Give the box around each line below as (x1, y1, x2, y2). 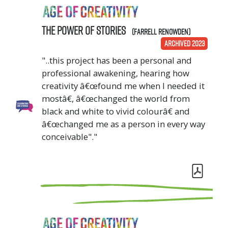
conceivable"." (42, 130, 97, 142)
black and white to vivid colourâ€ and (42, 105, 190, 117)
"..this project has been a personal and (42, 54, 192, 66)
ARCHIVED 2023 (164, 38, 205, 49)
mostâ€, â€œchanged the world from (42, 92, 190, 104)
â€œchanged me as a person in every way (42, 118, 205, 130)
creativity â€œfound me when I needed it (42, 79, 205, 92)
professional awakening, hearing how (42, 67, 189, 79)
